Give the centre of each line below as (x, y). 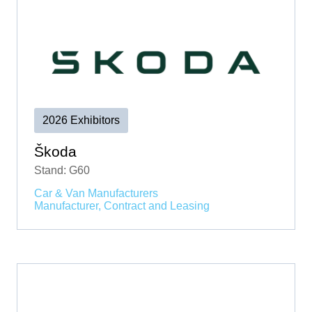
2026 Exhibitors (81, 120)
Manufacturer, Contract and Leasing (122, 206)
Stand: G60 (62, 171)
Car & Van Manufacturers (96, 194)
